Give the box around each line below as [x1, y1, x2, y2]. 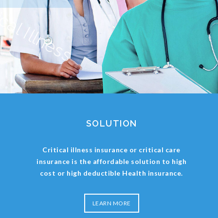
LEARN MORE [92, 200, 131, 207]
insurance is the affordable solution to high [36, 157, 186, 165]
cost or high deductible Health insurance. [40, 169, 183, 177]
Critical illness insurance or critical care [42, 145, 181, 154]
